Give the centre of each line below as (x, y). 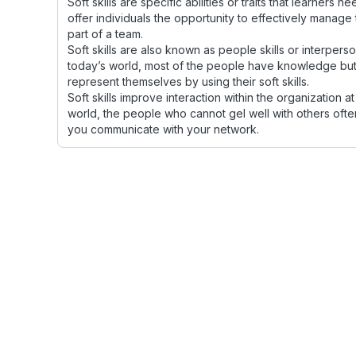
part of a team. (105, 34)
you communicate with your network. (163, 129)
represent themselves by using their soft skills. (188, 81)
